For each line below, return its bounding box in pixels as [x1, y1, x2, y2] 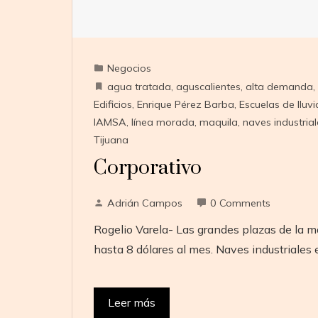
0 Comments [209, 196, 270, 209]
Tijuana [93, 133, 128, 146]
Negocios [106, 61, 151, 75]
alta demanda [245, 79, 313, 93]
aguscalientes [175, 79, 241, 93]
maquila [199, 115, 238, 128]
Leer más [107, 295, 155, 309]
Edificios [93, 97, 132, 111]
